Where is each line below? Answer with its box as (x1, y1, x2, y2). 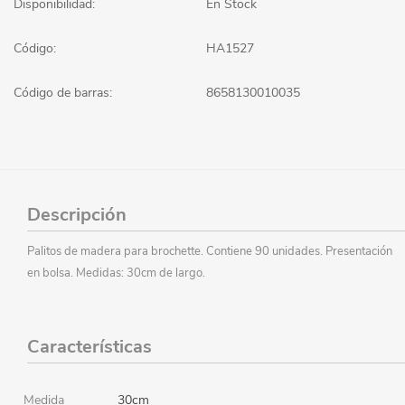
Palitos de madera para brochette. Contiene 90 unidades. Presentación (27, 242, 392, 259)
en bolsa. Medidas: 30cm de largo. (27, 264, 205, 281)
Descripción (27, 202, 127, 227)
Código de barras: (14, 83, 112, 101)
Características (27, 334, 152, 359)
